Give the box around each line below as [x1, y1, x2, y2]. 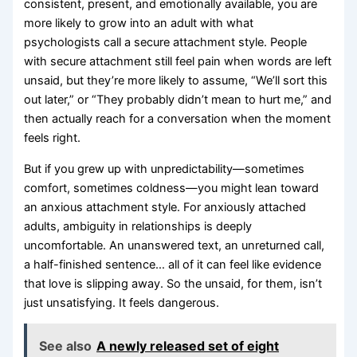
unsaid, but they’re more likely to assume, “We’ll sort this [24, 73, 328, 88]
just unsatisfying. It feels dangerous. [24, 295, 220, 310]
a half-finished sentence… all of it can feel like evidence [24, 257, 322, 272]
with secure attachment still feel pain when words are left [24, 54, 332, 69]
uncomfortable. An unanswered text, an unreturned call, [24, 237, 325, 253]
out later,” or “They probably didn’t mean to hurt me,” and [24, 92, 332, 108]
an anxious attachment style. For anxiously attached [24, 199, 307, 214]
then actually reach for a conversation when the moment [24, 112, 331, 127]
